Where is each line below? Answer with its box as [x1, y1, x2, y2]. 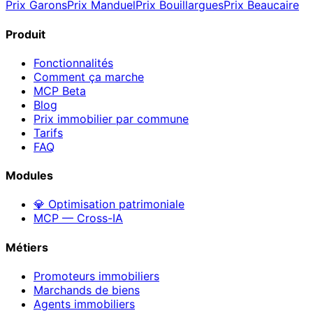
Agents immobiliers [34, 296, 135, 311]
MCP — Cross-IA [34, 211, 123, 226]
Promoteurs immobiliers [34, 268, 159, 283]
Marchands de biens [34, 282, 140, 297]
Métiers [6, 240, 48, 254]
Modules [6, 168, 53, 183]
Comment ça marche [34, 69, 144, 84]
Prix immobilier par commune [34, 111, 189, 126]
